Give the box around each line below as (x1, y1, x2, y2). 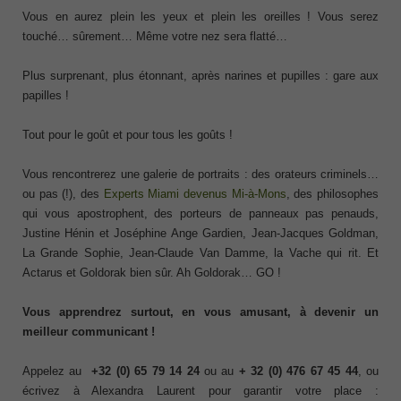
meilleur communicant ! (22, 324, 155, 338)
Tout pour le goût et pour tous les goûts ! (22, 127, 233, 141)
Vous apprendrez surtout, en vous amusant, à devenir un (22, 304, 379, 319)
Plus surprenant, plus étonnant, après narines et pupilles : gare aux (22, 68, 379, 82)
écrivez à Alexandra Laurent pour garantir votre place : (22, 383, 379, 397)
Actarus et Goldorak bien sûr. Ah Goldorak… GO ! (22, 265, 281, 279)
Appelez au (22, 363, 92, 378)
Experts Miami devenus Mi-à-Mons (103, 186, 286, 200)
